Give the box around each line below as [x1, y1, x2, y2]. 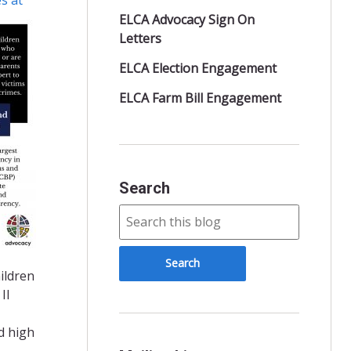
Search [118, 178, 170, 197]
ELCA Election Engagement [118, 59, 277, 77]
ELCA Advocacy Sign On [118, 10, 255, 28]
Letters [118, 29, 161, 47]
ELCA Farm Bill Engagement [118, 89, 281, 107]
